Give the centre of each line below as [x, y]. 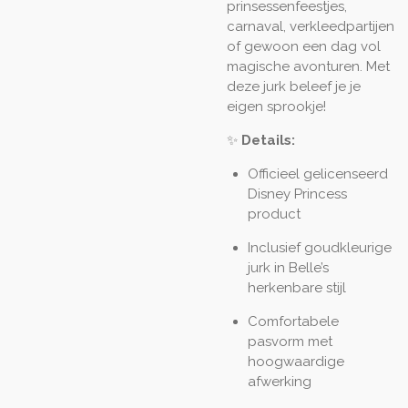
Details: [268, 140]
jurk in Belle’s [288, 268]
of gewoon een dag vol [304, 46]
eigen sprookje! [276, 107]
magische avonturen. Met [308, 66]
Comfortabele [293, 321]
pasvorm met [290, 342]
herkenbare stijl [296, 288]
